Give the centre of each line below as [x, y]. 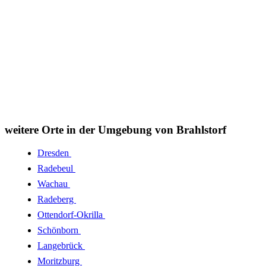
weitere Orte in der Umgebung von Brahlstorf [115, 130]
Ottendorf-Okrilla [71, 214]
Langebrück [61, 245]
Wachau [54, 183]
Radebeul [56, 168]
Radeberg [57, 199]
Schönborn [59, 230]
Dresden [54, 153]
